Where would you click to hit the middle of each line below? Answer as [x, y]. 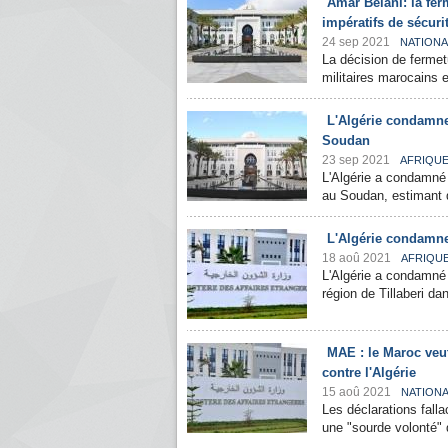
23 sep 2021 [356, 160]
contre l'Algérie [369, 372]
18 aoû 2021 [356, 258]
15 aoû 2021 [356, 392]
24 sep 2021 [356, 42]
